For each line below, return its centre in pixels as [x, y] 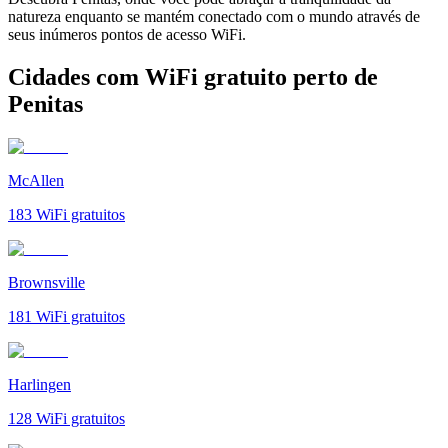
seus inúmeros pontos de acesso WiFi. [127, 34]
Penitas [45, 103]
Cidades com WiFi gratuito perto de [193, 76]
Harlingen [39, 384]
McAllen [36, 180]
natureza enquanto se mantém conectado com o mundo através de [214, 16]
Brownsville [46, 282]
